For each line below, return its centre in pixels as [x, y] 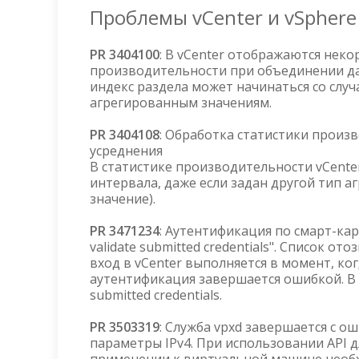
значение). [123, 199]
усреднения [129, 151]
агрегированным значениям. [181, 103]
